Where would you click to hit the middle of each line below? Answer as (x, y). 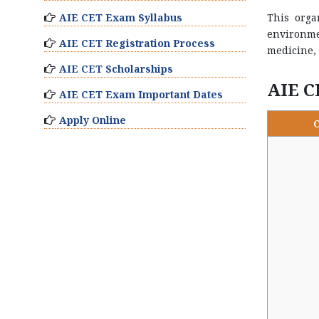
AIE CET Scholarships (116, 69)
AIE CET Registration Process (137, 43)
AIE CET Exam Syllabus (121, 17)
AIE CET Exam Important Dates (141, 94)
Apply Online (93, 120)
